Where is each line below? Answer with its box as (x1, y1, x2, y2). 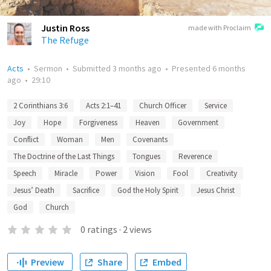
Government (178, 117, 218, 128)
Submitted (73, 63, 113, 74)
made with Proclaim (188, 23, 251, 32)
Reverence (178, 151, 212, 162)
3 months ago (113, 63, 162, 74)
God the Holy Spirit (117, 185, 178, 195)
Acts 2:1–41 (86, 100, 121, 111)
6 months (212, 63, 246, 74)
